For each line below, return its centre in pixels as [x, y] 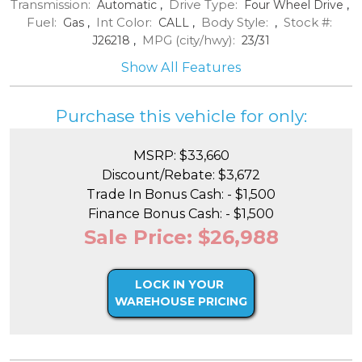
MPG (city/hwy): [189, 40]
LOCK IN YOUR [179, 284]
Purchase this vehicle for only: [181, 116]
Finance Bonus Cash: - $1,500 [181, 213]
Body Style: [235, 22]
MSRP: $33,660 [181, 155]
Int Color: [124, 22]
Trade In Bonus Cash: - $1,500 [181, 194]
